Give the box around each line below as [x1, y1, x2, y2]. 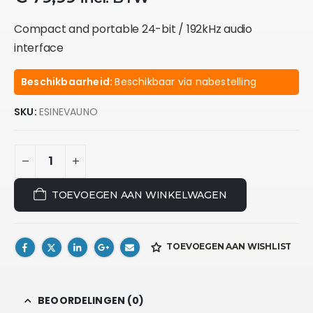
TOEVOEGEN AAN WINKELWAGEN [51, 188, 227, 201]
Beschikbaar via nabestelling [115, 74, 257, 89]
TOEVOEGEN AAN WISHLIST [166, 241, 292, 252]
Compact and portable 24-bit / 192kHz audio [14, 20, 252, 37]
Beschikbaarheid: [21, 74, 115, 89]
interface [14, 39, 64, 56]
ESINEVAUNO [39, 104, 98, 119]
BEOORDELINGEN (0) [38, 293, 145, 308]
